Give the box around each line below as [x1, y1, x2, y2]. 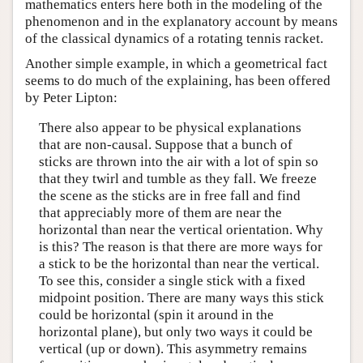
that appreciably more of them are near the [38, 205, 282, 221]
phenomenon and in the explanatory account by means [25, 13, 338, 29]
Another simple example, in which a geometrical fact [25, 55, 327, 71]
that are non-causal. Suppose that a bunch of [38, 137, 293, 153]
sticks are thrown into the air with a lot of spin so [38, 154, 318, 170]
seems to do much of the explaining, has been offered [25, 72, 331, 88]
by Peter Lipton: [25, 89, 117, 105]
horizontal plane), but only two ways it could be [38, 324, 313, 340]
